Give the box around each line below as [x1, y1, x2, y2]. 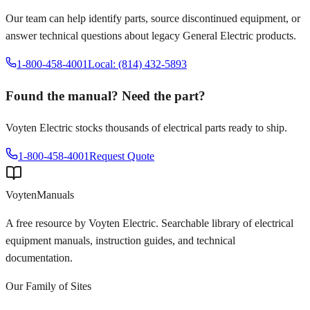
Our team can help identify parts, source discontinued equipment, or [6, 12, 300, 25]
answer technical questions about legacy [6, 30, 183, 42]
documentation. [6, 251, 73, 264]
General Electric [183, 30, 253, 42]
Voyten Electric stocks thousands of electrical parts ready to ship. [6, 121, 287, 134]
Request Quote [89, 149, 154, 162]
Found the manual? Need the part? [6, 89, 206, 104]
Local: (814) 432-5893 [88, 58, 187, 71]
